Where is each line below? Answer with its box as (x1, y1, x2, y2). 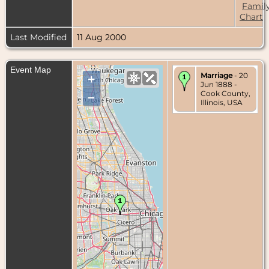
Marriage (201, 70, 232, 80)
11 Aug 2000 (77, 31, 126, 43)
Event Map (10, 64, 51, 74)
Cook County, (201, 88, 250, 98)
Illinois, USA (201, 97, 243, 107)
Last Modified (10, 31, 67, 43)
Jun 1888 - (201, 79, 237, 89)
